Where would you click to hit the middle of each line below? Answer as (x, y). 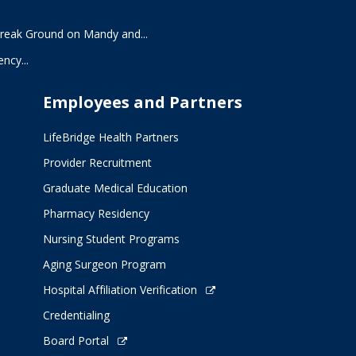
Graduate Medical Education (115, 188)
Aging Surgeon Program (104, 264)
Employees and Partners (142, 102)
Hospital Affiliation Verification (120, 290)
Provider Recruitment (97, 163)
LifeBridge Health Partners (110, 137)
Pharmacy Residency (96, 213)
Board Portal (75, 341)
